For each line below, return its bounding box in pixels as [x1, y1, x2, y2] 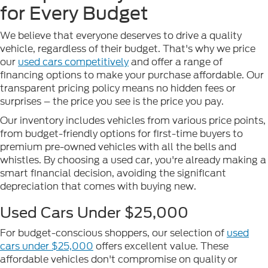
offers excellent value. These [93, 239, 229, 253]
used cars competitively [18, 55, 129, 69]
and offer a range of [129, 55, 223, 69]
